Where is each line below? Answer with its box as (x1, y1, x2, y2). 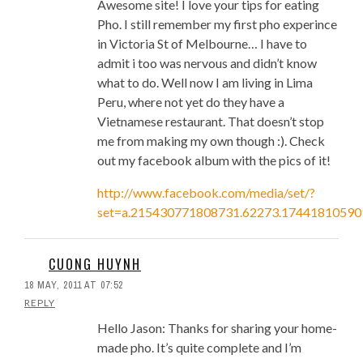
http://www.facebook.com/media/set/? (97, 185, 315, 201)
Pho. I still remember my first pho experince (97, 16, 337, 32)
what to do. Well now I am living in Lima (97, 75, 313, 91)
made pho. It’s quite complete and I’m (97, 340, 301, 356)
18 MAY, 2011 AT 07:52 (24, 279, 123, 293)
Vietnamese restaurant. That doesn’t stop (97, 113, 324, 130)
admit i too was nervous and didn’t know (97, 55, 317, 71)
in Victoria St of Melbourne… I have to (97, 36, 307, 52)
